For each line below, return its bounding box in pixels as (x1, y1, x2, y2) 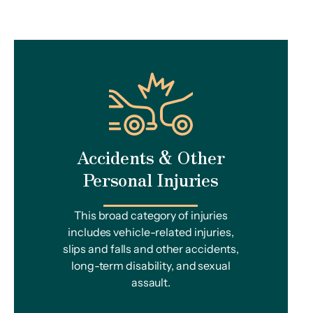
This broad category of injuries (74, 208, 228, 222)
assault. (131, 275, 171, 289)
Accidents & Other (77, 145, 225, 169)
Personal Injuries (82, 167, 219, 191)
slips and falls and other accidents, (62, 242, 240, 256)
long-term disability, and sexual (71, 259, 231, 272)
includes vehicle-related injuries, (68, 225, 234, 239)
